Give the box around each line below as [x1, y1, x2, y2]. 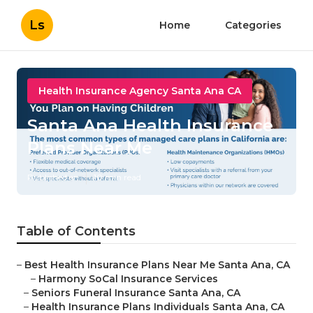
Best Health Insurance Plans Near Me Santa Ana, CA [24, 259, 290, 272]
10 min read [94, 172, 141, 183]
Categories [225, 19, 282, 31]
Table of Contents [17, 224, 136, 240]
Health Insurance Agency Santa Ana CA [38, 85, 241, 97]
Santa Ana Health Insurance [27, 115, 273, 136]
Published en [27, 172, 79, 183]
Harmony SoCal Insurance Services [38, 272, 218, 286]
